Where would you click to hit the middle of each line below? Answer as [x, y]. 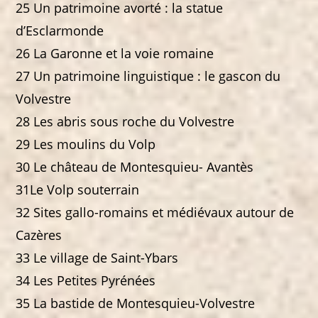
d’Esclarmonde [60, 31]
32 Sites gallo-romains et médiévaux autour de [155, 213]
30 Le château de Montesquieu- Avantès [135, 167]
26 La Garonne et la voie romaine [115, 54]
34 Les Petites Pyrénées [86, 281]
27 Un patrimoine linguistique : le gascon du [148, 76]
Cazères [39, 235]
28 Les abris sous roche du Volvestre [125, 122]
